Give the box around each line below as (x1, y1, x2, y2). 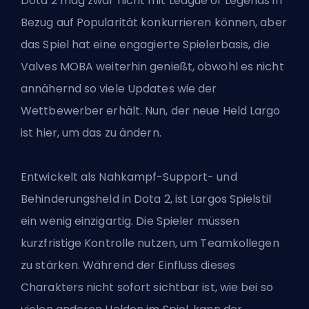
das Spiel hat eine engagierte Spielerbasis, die (21, 37, 270, 53)
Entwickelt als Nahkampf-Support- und (21, 169, 237, 186)
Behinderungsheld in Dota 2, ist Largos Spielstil (21, 191, 271, 208)
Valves (21, 59, 60, 75)
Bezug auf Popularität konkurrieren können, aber (21, 14, 287, 31)
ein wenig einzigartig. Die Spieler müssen (21, 213, 240, 230)
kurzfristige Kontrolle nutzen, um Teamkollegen (21, 235, 279, 252)
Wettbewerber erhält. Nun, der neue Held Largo (21, 103, 281, 119)
